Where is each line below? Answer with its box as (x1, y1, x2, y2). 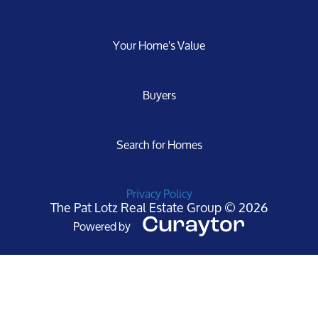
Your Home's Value (113, 33, 205, 57)
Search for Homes (116, 132, 202, 156)
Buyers (142, 82, 176, 106)
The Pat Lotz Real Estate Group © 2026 (50, 193, 268, 221)
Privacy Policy (126, 181, 192, 205)
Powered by (73, 214, 131, 238)
